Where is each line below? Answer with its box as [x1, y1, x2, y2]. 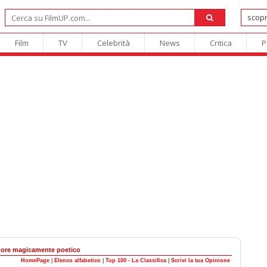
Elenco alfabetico [54, 257, 101, 263]
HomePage [21, 257, 49, 263]
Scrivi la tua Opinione [171, 257, 230, 263]
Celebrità [97, 38, 130, 48]
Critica [209, 38, 232, 48]
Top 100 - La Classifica [105, 257, 166, 263]
